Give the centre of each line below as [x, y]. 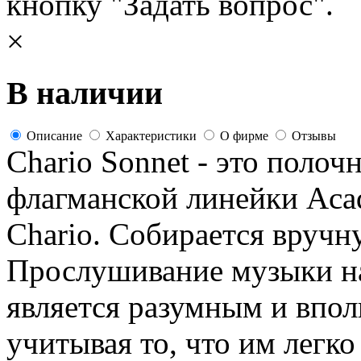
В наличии [85, 93]
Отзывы [314, 135]
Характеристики [151, 135]
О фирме [244, 135]
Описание [54, 135]
